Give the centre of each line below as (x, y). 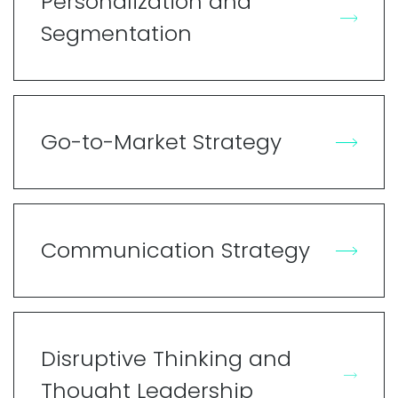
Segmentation (116, 33)
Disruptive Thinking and (166, 358)
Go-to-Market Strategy (161, 141)
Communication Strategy (175, 250)
